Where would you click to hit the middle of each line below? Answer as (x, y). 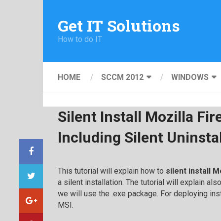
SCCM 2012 (122, 77)
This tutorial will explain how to (112, 171)
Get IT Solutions (119, 25)
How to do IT (80, 39)
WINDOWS (190, 77)
